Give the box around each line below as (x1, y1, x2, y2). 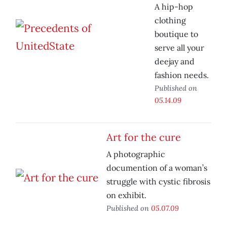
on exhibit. (106, 190, 146, 201)
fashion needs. (155, 70, 209, 81)
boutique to (155, 29, 198, 40)
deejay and (155, 56, 195, 67)
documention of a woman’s (106, 163, 207, 173)
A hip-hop (155, 2, 193, 12)
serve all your (155, 43, 204, 53)
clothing (155, 15, 186, 26)
